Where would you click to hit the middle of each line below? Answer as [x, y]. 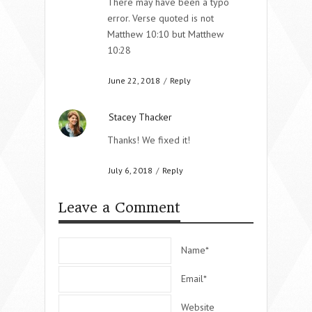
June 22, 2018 [134, 80]
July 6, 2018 [131, 170]
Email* [194, 278]
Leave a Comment [119, 208]
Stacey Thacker [140, 117]
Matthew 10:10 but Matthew [165, 34]
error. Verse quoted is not [161, 18]
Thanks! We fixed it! [149, 140]
